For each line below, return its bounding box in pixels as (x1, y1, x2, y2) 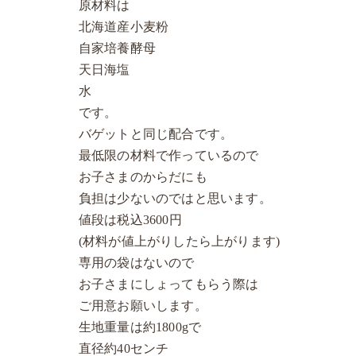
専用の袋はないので (78, 256, 195, 269)
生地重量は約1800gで (78, 320, 202, 334)
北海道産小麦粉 (78, 20, 169, 33)
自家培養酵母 (78, 41, 157, 55)
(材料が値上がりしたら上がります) (78, 234, 281, 248)
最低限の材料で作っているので (78, 149, 259, 162)
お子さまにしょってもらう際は (78, 277, 259, 291)
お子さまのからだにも (78, 170, 221, 184)
